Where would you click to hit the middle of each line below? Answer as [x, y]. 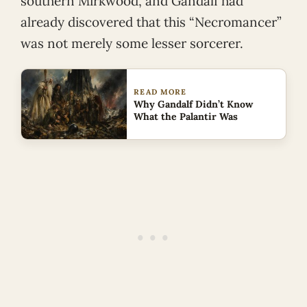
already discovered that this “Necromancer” [151, 22]
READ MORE [160, 92]
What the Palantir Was [186, 116]
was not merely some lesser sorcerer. [134, 43]
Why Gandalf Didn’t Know [194, 104]
